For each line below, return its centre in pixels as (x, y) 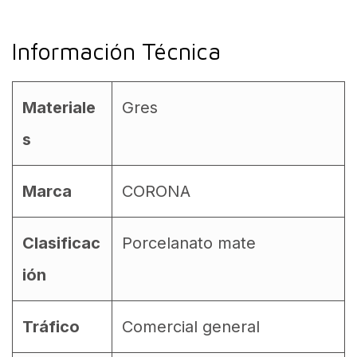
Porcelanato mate (189, 243)
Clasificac (61, 243)
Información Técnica (116, 51)
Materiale (59, 107)
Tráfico (51, 326)
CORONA (156, 191)
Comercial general (191, 326)
